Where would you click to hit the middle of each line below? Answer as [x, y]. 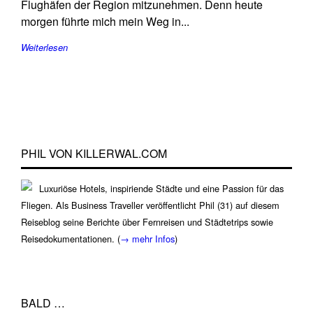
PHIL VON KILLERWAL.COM [94, 153]
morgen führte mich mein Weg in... [105, 21]
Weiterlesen [44, 47]
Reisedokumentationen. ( [71, 239]
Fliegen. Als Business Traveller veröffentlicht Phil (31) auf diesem [150, 205]
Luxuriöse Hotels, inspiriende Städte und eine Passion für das [161, 188]
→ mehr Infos [147, 239]
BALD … [43, 303]
